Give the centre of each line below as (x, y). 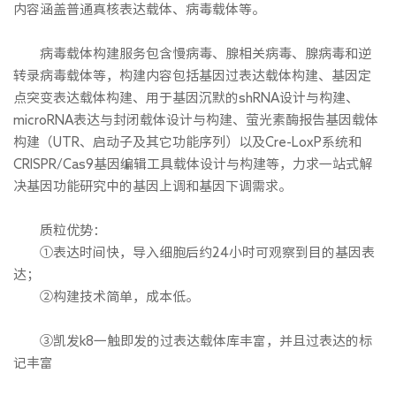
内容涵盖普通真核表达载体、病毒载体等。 (139, 9)
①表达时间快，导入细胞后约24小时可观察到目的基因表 (194, 252)
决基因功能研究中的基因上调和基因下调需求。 (152, 186)
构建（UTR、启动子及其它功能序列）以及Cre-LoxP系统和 (187, 141)
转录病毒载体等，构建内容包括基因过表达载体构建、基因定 (192, 75)
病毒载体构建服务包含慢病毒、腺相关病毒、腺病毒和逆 (192, 53)
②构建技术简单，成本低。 (106, 296)
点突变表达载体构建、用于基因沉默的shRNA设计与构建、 (186, 97)
